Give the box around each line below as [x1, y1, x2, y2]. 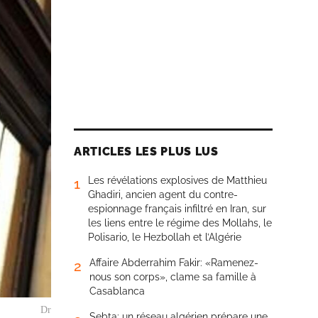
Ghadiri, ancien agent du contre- [88, 189, 238, 200]
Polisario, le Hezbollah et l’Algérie [88, 231, 241, 243]
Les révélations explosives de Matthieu [88, 175, 267, 186]
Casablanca [89, 285, 145, 297]
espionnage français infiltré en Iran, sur [88, 203, 266, 214]
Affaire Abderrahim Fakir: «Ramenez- [89, 257, 258, 268]
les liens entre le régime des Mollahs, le [88, 217, 272, 229]
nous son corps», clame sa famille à [89, 271, 256, 283]
